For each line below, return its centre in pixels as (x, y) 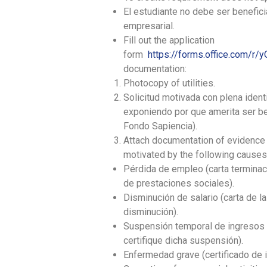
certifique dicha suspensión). (183, 240)
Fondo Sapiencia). (160, 126)
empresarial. (149, 26)
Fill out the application (169, 40)
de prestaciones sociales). (178, 183)
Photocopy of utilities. (169, 83)
